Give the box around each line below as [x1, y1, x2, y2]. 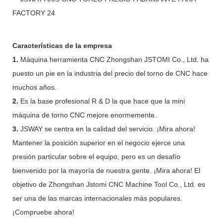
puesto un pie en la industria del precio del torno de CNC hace [12, 69, 208, 77]
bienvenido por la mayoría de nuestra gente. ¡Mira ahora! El [12, 166, 200, 174]
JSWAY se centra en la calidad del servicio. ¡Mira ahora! [20, 124, 195, 133]
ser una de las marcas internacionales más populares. [12, 194, 182, 202]
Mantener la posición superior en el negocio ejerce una [12, 138, 185, 147]
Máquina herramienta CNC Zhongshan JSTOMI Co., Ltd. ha [20, 55, 209, 63]
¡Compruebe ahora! [12, 208, 74, 216]
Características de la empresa [12, 41, 112, 50]
